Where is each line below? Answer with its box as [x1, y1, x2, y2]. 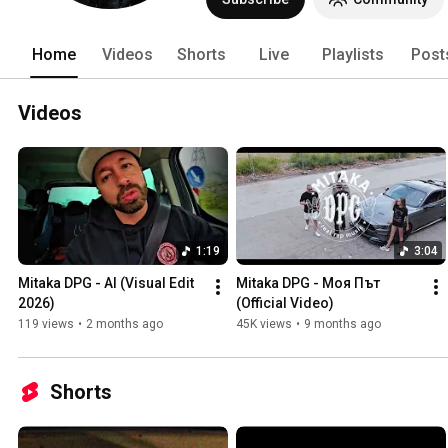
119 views [18, 317, 74, 332]
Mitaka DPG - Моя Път [236, 275, 380, 292]
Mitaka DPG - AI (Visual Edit [18, 275, 194, 292]
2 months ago [86, 317, 163, 332]
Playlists [322, 44, 384, 64]
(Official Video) [236, 295, 334, 312]
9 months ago [304, 317, 381, 332]
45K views [236, 317, 292, 332]
